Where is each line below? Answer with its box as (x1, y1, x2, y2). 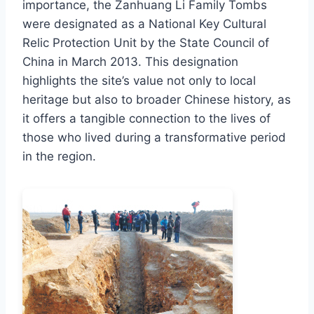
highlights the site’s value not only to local (22, 73, 256, 88)
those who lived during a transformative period (22, 130, 286, 144)
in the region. (22, 149, 96, 163)
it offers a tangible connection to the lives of (22, 111, 271, 125)
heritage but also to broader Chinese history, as (22, 92, 291, 107)
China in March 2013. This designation (22, 54, 238, 69)
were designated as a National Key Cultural (22, 16, 266, 31)
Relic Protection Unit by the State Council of (22, 35, 269, 50)
